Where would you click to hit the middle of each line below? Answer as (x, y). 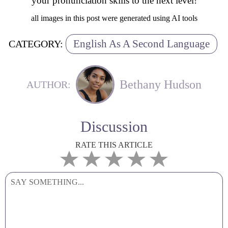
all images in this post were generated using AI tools (114, 18)
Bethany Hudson (161, 84)
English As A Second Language (141, 44)
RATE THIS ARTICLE (114, 145)
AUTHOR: (49, 84)
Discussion (114, 126)
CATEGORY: (36, 44)
